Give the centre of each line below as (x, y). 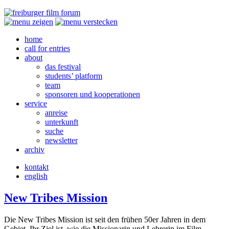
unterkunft (62, 122)
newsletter (61, 140)
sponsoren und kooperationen (93, 94)
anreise (56, 113)
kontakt (37, 167)
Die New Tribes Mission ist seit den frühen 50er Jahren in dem (105, 219)
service (36, 104)
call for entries (47, 48)
